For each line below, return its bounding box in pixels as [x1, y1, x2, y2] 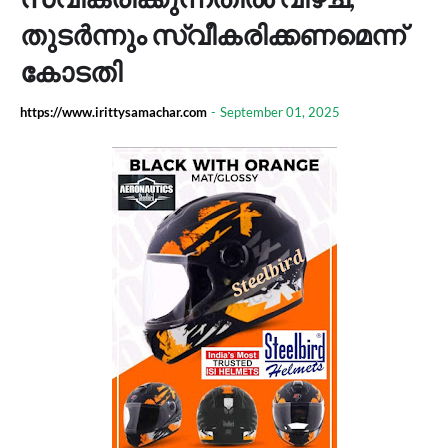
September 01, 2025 [220, 104, 340, 120]
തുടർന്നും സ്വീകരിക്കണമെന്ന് [20, 18, 405, 51]
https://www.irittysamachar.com [20, 104, 207, 120]
